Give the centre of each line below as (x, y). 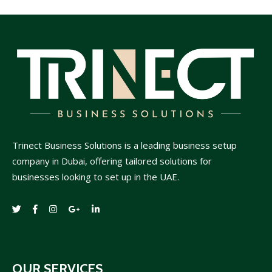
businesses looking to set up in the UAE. (96, 176)
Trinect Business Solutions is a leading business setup (124, 145)
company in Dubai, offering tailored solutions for (112, 161)
